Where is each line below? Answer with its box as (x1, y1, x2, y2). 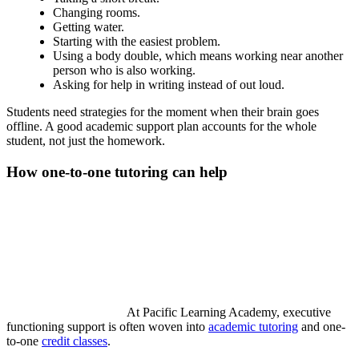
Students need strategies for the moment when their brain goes (6, 105, 319, 119)
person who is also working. (52, 63, 196, 78)
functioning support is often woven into (6, 319, 208, 333)
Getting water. (52, 20, 124, 34)
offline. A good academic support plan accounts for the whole (6, 119, 317, 134)
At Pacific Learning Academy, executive (127, 305, 331, 319)
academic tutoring (208, 319, 298, 333)
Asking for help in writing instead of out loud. (52, 78, 284, 92)
